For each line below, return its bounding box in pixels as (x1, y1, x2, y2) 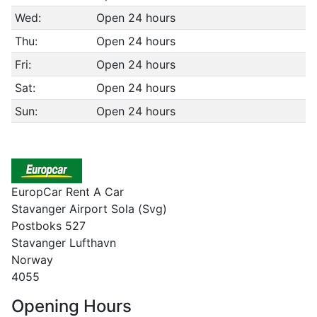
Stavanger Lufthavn (11, 236, 116, 250)
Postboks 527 (11, 219, 86, 233)
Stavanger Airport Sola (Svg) (11, 202, 167, 216)
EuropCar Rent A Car (11, 185, 124, 199)
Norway (11, 253, 53, 267)
